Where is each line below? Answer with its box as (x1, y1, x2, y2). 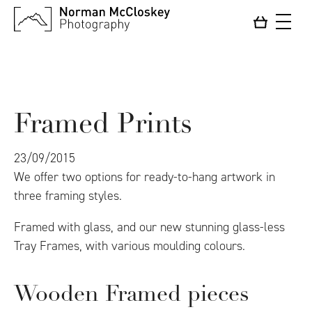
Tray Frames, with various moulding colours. (14, 237, 245, 254)
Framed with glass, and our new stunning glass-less (14, 219, 285, 235)
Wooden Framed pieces (14, 284, 249, 306)
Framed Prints (14, 111, 192, 139)
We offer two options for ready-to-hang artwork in (14, 169, 275, 185)
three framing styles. (14, 187, 122, 204)
